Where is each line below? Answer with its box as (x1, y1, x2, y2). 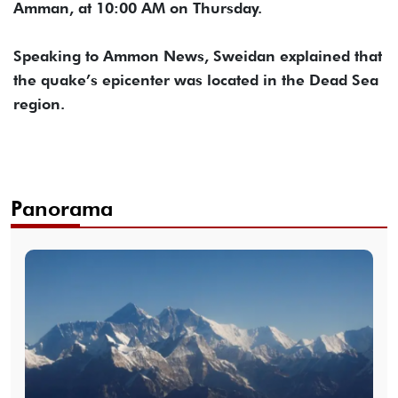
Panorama (11, 195, 113, 222)
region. (13, 95, 65, 114)
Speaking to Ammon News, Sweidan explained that (13, 47, 382, 66)
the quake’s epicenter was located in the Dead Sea (13, 71, 378, 90)
